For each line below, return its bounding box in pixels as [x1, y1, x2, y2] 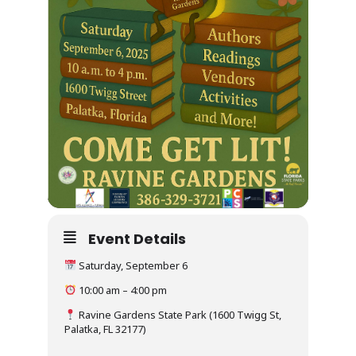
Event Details [88, 228, 186, 249]
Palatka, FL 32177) [64, 321, 146, 336]
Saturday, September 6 [75, 257, 188, 273]
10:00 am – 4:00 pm [75, 282, 167, 297]
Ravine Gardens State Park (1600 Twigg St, [75, 307, 281, 322]
